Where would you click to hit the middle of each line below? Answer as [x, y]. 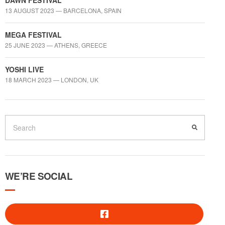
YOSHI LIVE [24, 70]
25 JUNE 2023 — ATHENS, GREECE [56, 45]
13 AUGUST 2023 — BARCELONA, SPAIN [63, 11]
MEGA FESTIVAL [33, 35]
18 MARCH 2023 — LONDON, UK [52, 80]
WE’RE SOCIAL [39, 176]
